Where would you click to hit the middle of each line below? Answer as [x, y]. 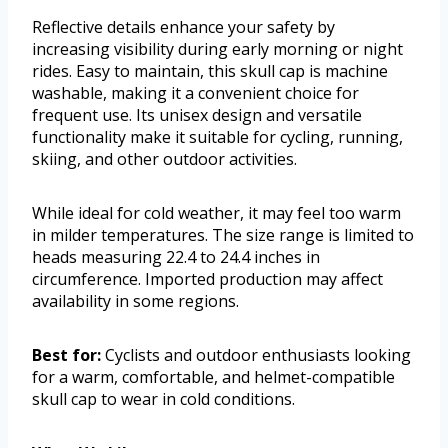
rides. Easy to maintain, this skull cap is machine [210, 71]
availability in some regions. [135, 301]
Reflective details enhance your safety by [183, 27]
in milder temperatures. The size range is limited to [223, 235]
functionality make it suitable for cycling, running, [217, 137]
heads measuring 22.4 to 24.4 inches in [176, 257]
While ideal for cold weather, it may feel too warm [216, 213]
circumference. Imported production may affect [207, 279]
